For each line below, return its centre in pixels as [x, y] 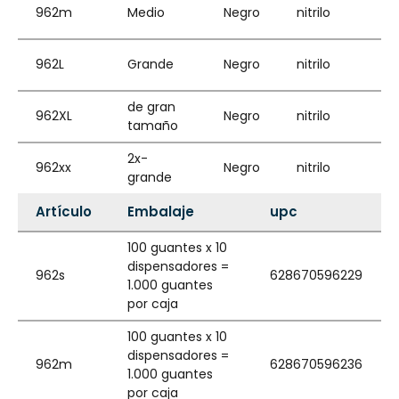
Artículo [64, 212]
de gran [151, 107]
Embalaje [161, 212]
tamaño [153, 126]
